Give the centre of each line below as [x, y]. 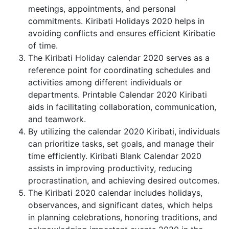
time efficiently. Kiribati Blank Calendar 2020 [115, 156]
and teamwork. [57, 119]
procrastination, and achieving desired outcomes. [124, 181]
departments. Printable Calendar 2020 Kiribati [118, 95]
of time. [43, 46]
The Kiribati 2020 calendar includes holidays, [115, 193]
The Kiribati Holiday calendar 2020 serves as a [119, 58]
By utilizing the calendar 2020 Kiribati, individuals [124, 132]
